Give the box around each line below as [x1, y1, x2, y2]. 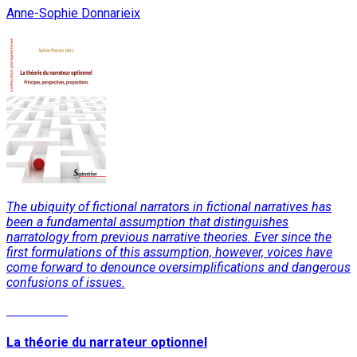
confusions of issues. [6, 274, 125, 290]
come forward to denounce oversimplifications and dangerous [6, 259, 351, 275]
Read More [6, 302, 68, 318]
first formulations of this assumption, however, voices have [6, 244, 332, 260]
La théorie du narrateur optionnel [6, 335, 207, 351]
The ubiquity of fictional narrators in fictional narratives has [6, 198, 331, 214]
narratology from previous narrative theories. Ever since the [6, 229, 331, 245]
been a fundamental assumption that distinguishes [6, 214, 288, 229]
